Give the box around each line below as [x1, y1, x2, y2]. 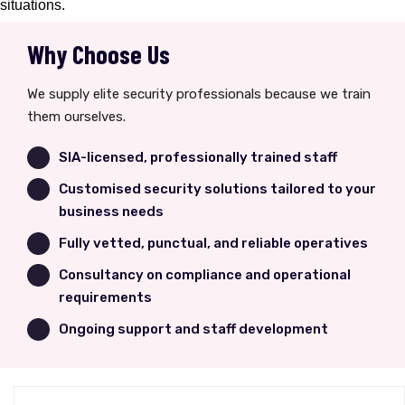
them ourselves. [27, 108, 126, 126]
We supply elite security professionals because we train [27, 86, 371, 103]
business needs [59, 203, 164, 221]
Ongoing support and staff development [59, 321, 328, 338]
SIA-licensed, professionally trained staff [59, 149, 337, 166]
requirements [59, 289, 152, 306]
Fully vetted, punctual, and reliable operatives [59, 235, 368, 252]
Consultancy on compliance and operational [59, 267, 351, 284]
